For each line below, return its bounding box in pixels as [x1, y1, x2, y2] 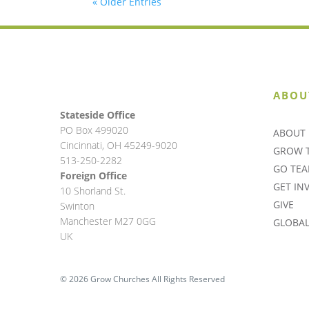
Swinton [60, 199, 94, 213]
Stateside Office [60, 108, 135, 122]
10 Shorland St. [60, 184, 126, 198]
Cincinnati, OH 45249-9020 [60, 139, 180, 152]
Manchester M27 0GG [60, 215, 156, 228]
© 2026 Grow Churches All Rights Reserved [60, 273, 225, 286]
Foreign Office [60, 169, 127, 183]
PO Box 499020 [60, 123, 128, 137]
